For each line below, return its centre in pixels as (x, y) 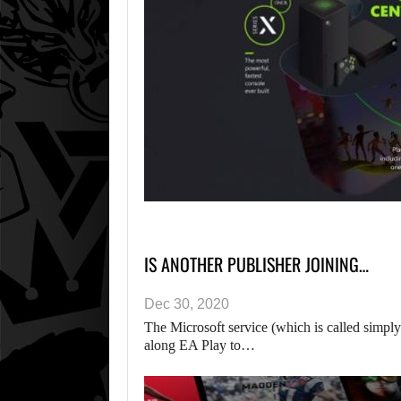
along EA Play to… (200, 346)
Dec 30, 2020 (187, 304)
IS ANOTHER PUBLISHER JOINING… (256, 264)
